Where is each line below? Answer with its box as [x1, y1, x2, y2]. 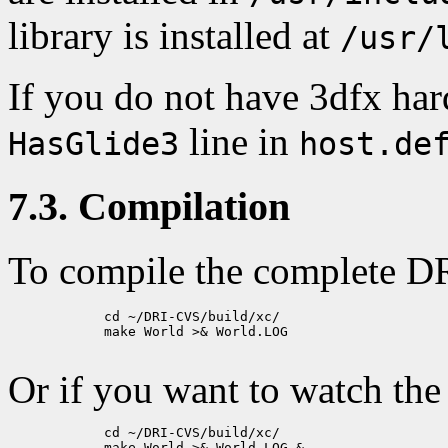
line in [179, 119, 299, 163]
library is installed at [8, 13, 340, 57]
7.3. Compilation [8, 183, 290, 229]
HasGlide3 [8, 125, 179, 162]
